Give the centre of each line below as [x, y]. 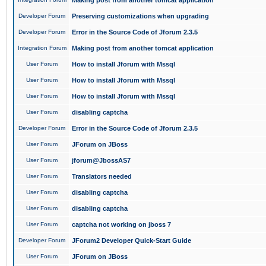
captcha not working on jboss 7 [121, 224]
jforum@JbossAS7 [101, 160]
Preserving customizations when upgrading [140, 16]
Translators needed [102, 176]
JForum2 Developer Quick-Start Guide [132, 240]
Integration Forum [42, 48]
